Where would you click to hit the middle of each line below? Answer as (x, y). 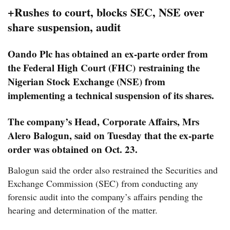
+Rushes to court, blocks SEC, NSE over (106, 12)
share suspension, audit (64, 27)
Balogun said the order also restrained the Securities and (113, 170)
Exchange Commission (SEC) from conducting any (103, 184)
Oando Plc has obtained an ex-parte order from (108, 54)
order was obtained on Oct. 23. (73, 149)
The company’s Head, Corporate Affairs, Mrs (103, 122)
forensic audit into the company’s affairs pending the (105, 197)
